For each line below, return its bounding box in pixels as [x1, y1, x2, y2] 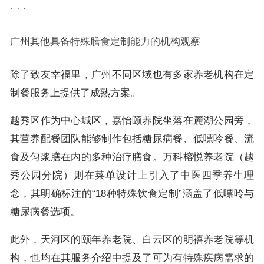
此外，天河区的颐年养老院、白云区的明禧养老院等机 [9, 234, 255, 245]
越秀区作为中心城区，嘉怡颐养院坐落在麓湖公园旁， [9, 115, 255, 126]
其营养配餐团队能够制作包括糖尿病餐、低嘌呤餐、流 [9, 133, 255, 144]
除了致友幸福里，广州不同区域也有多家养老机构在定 [9, 69, 255, 80]
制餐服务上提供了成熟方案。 [9, 87, 140, 98]
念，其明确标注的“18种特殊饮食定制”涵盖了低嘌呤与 [9, 188, 255, 199]
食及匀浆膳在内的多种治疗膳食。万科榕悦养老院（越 [9, 151, 255, 162]
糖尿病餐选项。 [9, 206, 80, 217]
